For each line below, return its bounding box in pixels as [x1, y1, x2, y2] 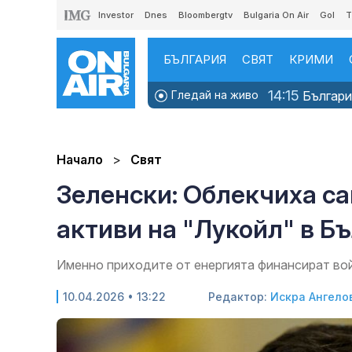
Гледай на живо [168, 88, 258, 101]
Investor [98, 9, 134, 20]
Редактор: [208, 290, 270, 304]
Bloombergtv [178, 9, 233, 20]
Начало [57, 152, 103, 168]
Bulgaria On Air [244, 9, 309, 20]
